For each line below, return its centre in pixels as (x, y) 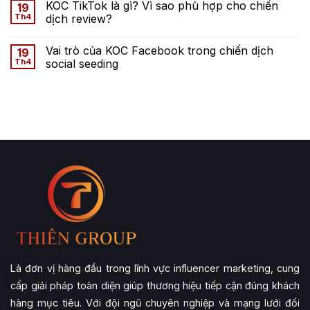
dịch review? (79, 18)
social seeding (82, 63)
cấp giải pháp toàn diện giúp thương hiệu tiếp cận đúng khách (155, 286)
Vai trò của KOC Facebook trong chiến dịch (159, 50)
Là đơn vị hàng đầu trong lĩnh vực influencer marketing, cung (155, 268)
